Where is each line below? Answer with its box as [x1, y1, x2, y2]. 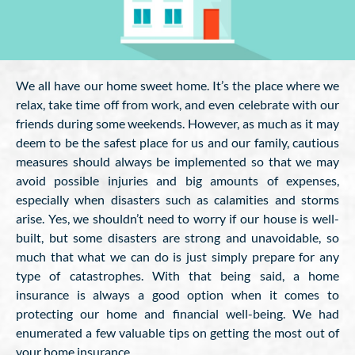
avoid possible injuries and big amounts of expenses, [16, 173, 339, 188]
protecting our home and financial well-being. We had [16, 306, 339, 321]
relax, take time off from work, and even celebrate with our [16, 97, 339, 112]
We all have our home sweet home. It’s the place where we [16, 78, 339, 93]
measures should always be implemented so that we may [16, 154, 339, 169]
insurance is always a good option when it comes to [16, 287, 339, 302]
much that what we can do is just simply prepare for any [16, 249, 339, 264]
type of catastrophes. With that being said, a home [16, 268, 339, 283]
